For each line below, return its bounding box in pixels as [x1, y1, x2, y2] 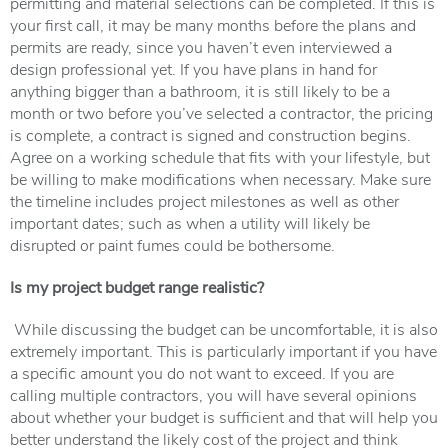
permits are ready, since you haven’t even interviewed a [10, 36, 392, 57]
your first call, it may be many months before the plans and [10, 14, 416, 35]
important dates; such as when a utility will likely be [10, 212, 370, 233]
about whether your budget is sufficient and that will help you [10, 406, 438, 427]
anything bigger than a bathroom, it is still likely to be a [10, 80, 390, 101]
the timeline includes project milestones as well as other [10, 190, 399, 211]
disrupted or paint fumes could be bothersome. [10, 234, 335, 255]
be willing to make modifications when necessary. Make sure [10, 168, 431, 189]
